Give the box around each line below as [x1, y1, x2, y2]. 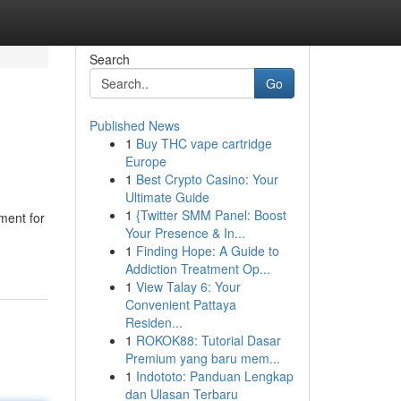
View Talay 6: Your [135, 277, 241, 295]
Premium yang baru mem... [124, 349, 280, 367]
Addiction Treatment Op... [124, 260, 270, 277]
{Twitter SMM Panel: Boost [135, 206, 286, 224]
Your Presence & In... [124, 224, 245, 242]
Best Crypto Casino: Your [135, 170, 278, 188]
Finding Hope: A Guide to [135, 242, 279, 260]
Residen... [124, 313, 183, 331]
